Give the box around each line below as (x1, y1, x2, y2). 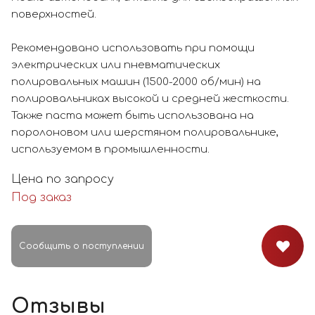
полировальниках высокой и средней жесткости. (11, 93, 289, 105)
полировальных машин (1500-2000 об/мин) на (11, 76, 261, 89)
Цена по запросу (11, 173, 114, 186)
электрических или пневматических (11, 59, 220, 72)
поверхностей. (11, 8, 96, 21)
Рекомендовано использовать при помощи (11, 42, 255, 55)
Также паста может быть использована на (11, 110, 254, 122)
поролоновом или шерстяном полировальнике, (11, 127, 278, 139)
